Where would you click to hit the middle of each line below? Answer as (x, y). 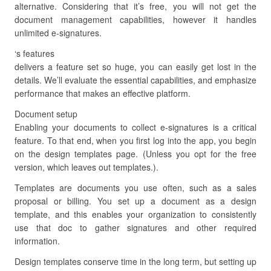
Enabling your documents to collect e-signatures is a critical (135, 127)
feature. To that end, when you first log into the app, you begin (135, 140)
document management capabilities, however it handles (135, 19)
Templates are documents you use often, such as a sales (135, 188)
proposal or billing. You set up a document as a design (135, 201)
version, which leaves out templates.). (87, 167)
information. (37, 241)
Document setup (46, 114)
